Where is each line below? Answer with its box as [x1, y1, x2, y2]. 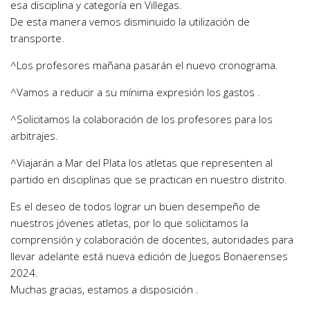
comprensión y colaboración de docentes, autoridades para [10, 232, 293, 247]
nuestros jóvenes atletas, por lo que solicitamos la [10, 216, 248, 230]
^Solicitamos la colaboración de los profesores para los [10, 112, 273, 127]
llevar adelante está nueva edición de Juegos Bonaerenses [10, 249, 288, 264]
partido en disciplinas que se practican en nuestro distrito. [10, 172, 287, 187]
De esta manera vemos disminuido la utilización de [10, 15, 250, 29]
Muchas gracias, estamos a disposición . [10, 282, 199, 297]
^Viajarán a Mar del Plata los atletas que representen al [10, 156, 273, 170]
